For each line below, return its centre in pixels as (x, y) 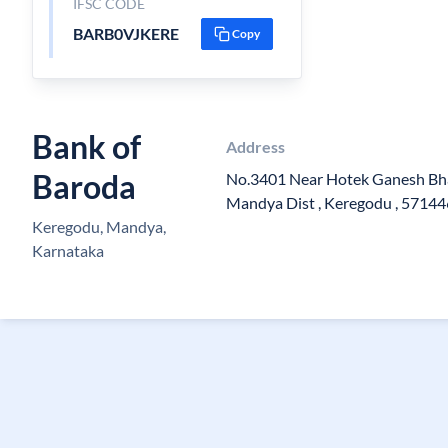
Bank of (86, 146)
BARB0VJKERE (125, 33)
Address (255, 146)
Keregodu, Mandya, (99, 226)
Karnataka (68, 250)
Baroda (84, 186)
